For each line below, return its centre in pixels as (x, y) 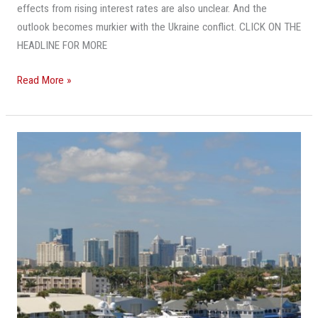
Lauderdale (40, 214)
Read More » (44, 81)
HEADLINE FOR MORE (62, 45)
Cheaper (34, 159)
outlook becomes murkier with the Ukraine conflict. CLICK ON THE (159, 27)
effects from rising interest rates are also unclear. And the (142, 8)
